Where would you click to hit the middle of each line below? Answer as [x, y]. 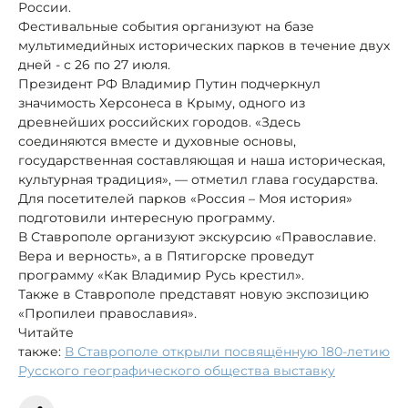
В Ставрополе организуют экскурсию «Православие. [197, 236]
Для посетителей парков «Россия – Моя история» [185, 198]
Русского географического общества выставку [177, 370]
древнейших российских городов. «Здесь [159, 122]
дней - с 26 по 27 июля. [94, 64]
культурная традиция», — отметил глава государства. [198, 179]
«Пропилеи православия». [107, 313]
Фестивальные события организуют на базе [166, 26]
